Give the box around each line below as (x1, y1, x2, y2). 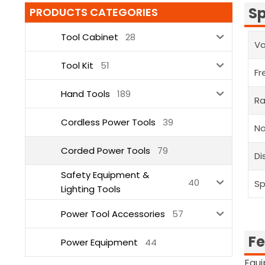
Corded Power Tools (61, 144, 150, 157)
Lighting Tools (61, 183, 121, 196)
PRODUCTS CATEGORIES (30, 5, 158, 20)
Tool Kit (61, 59, 93, 72)
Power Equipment (61, 235, 138, 248)
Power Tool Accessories (61, 207, 165, 220)
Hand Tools (61, 87, 110, 100)
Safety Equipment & (61, 169, 149, 182)
